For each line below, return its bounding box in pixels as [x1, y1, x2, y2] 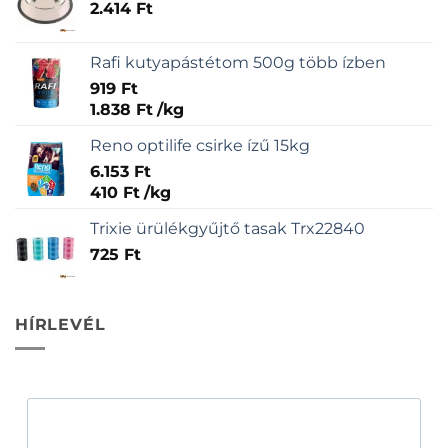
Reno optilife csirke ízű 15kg [90, 135, 310, 155]
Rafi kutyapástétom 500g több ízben [90, 52, 386, 72]
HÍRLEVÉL [15, 314, 106, 334]
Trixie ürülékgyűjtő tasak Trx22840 [90, 218, 365, 238]
